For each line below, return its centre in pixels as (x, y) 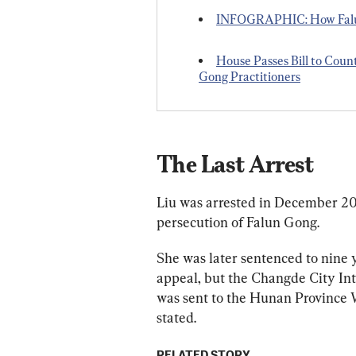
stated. (176, 318)
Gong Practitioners (250, 77)
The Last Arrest (235, 164)
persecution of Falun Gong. (238, 222)
